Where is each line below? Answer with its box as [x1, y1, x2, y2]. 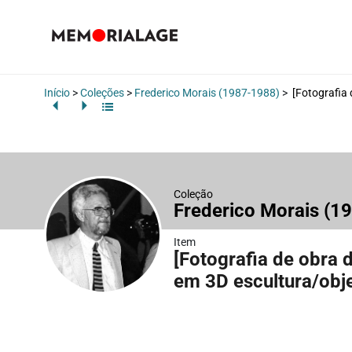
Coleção [174, 187, 213, 200]
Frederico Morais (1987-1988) [134, 86, 280, 99]
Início [44, 86, 70, 99]
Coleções [80, 86, 124, 99]
